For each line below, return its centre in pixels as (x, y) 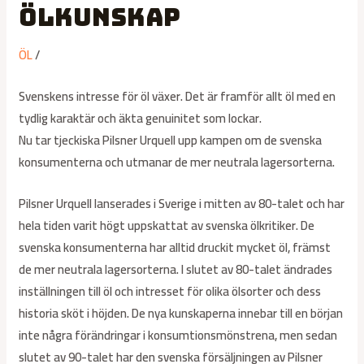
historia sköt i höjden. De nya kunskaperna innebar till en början (181, 314)
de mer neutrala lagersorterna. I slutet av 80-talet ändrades (176, 270)
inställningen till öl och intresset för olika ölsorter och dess (170, 292)
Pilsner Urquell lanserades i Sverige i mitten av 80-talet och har (182, 204)
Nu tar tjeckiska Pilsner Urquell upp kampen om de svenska (171, 141)
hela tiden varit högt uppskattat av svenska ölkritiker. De (167, 226)
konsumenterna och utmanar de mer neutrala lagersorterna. (177, 162)
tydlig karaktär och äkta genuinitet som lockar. (141, 119)
